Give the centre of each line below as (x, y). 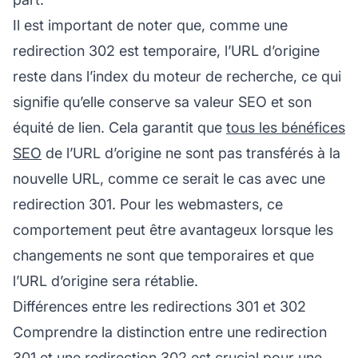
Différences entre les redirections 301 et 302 (159, 306)
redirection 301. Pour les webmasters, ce (148, 204)
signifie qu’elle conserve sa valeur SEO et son (162, 101)
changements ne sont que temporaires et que (163, 255)
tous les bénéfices (286, 127)
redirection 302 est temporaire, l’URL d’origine (166, 50)
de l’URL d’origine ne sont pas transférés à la (191, 153)
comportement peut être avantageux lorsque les (173, 229)
